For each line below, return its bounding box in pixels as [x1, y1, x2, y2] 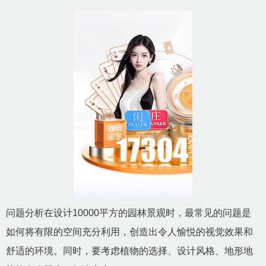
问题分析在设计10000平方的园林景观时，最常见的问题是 [6, 208, 251, 218]
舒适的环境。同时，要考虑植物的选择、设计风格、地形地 [6, 246, 253, 256]
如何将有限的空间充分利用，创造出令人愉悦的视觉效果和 [6, 227, 253, 237]
